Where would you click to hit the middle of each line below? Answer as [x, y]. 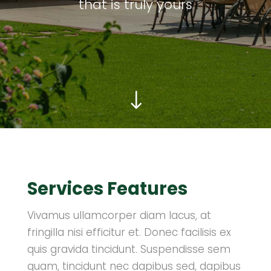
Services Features [107, 189]
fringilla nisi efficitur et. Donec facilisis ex [129, 232]
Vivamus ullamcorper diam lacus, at [119, 215]
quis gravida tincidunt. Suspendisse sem [129, 249]
